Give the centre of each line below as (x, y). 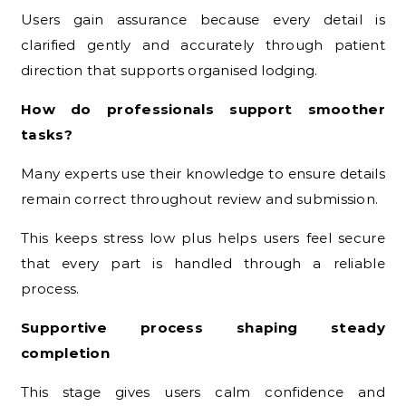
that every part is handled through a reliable (203, 263)
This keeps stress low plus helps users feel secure (203, 237)
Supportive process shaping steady (203, 327)
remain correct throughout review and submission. (200, 198)
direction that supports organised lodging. (169, 70)
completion (66, 353)
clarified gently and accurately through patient (203, 44)
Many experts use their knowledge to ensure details (203, 173)
